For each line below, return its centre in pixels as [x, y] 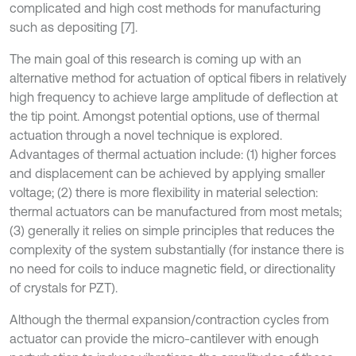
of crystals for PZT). [64, 288]
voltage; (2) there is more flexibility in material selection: [164, 192]
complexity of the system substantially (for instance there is [177, 250]
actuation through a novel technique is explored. [146, 135]
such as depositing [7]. [74, 27]
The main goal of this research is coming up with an [155, 59]
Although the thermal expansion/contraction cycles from [169, 319]
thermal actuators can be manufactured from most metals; [176, 211]
